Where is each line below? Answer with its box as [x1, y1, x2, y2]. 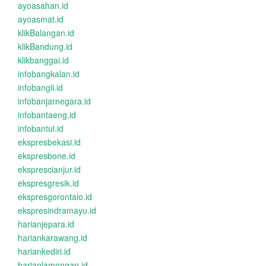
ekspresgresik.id [18, 177, 79, 189]
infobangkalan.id [18, 68, 80, 80]
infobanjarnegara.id [18, 95, 91, 107]
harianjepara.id [18, 218, 74, 230]
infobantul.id [18, 122, 64, 134]
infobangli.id [18, 81, 63, 93]
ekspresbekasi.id [18, 136, 81, 148]
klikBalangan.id [18, 27, 74, 39]
